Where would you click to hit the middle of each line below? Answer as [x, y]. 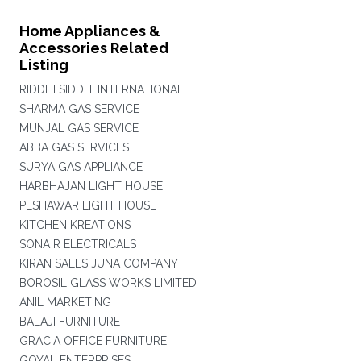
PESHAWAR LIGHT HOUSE [87, 205]
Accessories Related [93, 48]
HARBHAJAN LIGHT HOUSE [91, 186]
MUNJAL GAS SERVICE [79, 128]
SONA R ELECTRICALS [77, 244]
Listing [44, 65]
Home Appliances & [89, 31]
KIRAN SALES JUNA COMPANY [98, 263]
